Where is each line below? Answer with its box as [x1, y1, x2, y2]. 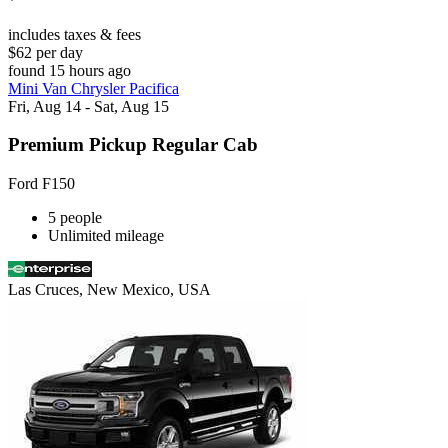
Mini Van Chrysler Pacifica [8, 79, 179, 97]
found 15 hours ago [8, 61, 131, 79]
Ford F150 [8, 174, 75, 192]
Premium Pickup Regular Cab [8, 134, 258, 156]
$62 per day [8, 43, 83, 61]
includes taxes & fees [8, 25, 141, 43]
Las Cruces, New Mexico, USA [8, 280, 211, 298]
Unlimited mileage [48, 226, 164, 244]
